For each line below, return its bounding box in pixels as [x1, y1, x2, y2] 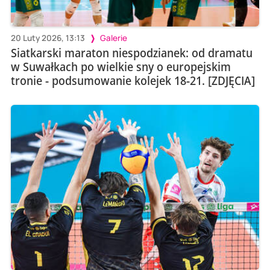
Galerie [99, 32, 127, 43]
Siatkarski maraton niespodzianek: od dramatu [10, 44, 253, 61]
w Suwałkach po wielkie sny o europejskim [10, 58, 231, 75]
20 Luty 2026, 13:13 [10, 32, 85, 43]
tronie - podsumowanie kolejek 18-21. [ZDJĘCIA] [10, 72, 255, 89]
